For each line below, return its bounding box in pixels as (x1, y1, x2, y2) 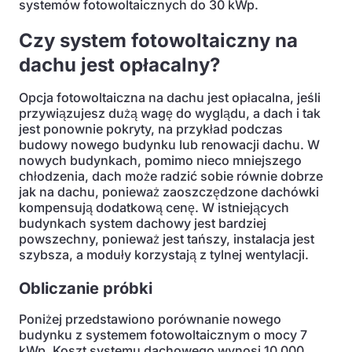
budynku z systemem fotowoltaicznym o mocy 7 (19, 327, 307, 343)
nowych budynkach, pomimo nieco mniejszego (19, 152, 302, 168)
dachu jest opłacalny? (19, 53, 220, 76)
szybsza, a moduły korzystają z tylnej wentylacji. (19, 247, 309, 262)
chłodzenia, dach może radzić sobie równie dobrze (19, 168, 323, 184)
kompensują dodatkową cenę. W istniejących (19, 200, 289, 215)
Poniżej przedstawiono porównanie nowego (19, 311, 281, 327)
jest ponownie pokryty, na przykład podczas (19, 121, 283, 137)
